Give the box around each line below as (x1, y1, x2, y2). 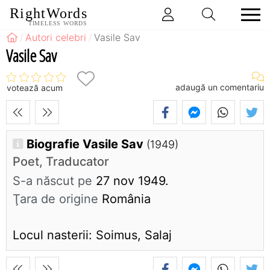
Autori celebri (25, 31, 87, 43)
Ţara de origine (13, 192, 98, 207)
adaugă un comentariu (175, 81, 264, 92)
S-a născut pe (13, 174, 92, 189)
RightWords (10, 5, 87, 22)
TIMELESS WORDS (28, 20, 87, 27)
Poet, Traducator (13, 154, 109, 169)
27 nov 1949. (92, 174, 169, 189)
